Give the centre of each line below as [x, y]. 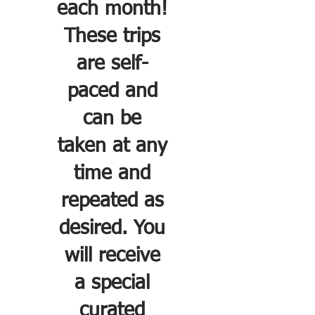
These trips [112, 36]
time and [112, 173]
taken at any [112, 146]
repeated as [112, 201]
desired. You [112, 228]
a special [112, 283]
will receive [112, 256]
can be [112, 118]
